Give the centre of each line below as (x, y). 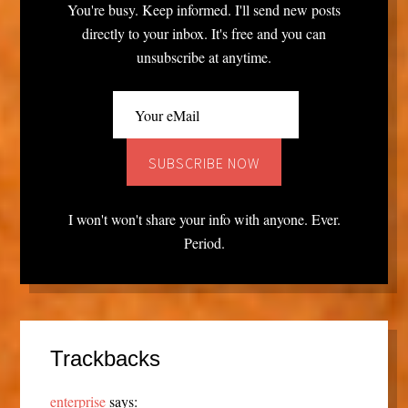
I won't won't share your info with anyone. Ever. (204, 219)
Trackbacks (105, 359)
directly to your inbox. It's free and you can (204, 33)
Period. (204, 242)
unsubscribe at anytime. (204, 56)
